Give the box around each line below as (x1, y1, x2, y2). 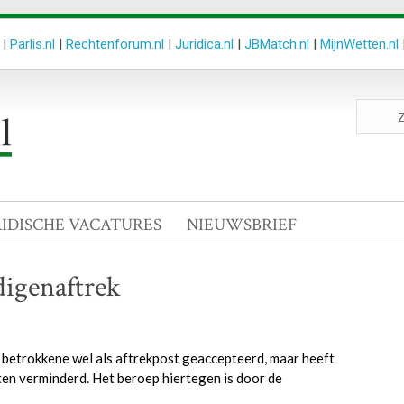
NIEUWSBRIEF (187, 214, 297, 236)
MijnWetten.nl (320, 36, 399, 52)
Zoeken (354, 99, 399, 115)
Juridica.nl (175, 36, 234, 52)
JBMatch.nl (244, 36, 309, 52)
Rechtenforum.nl (66, 36, 164, 52)
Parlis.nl (10, 36, 55, 52)
